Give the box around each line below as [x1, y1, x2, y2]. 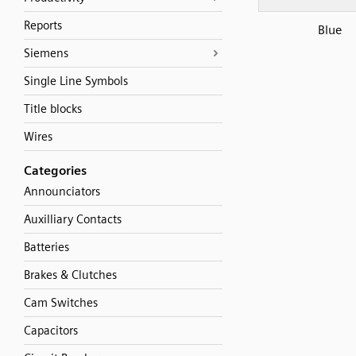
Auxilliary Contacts [24, 212, 122, 226]
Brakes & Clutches [24, 268, 117, 282]
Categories [24, 163, 87, 178]
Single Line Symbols [24, 74, 128, 88]
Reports [24, 18, 62, 33]
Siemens [24, 46, 68, 60]
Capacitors [24, 323, 78, 338]
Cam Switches [24, 296, 98, 310]
